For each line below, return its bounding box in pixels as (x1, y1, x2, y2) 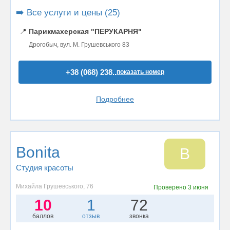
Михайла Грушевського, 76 (16, 183, 93, 190)
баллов (32, 213, 54, 220)
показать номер (117, 68, 164, 75)
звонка (129, 213, 149, 220)
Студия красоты (16, 163, 73, 172)
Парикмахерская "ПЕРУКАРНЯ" (29, 27, 142, 35)
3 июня (188, 184, 209, 191)
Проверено (154, 184, 188, 191)
